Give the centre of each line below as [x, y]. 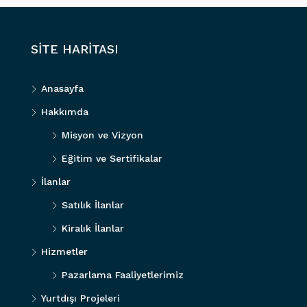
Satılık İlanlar [93, 205]
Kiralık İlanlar [93, 228]
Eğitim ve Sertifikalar [112, 158]
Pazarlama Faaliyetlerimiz [123, 274]
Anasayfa [62, 88]
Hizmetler [64, 251]
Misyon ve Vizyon [102, 135]
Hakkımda [65, 111]
